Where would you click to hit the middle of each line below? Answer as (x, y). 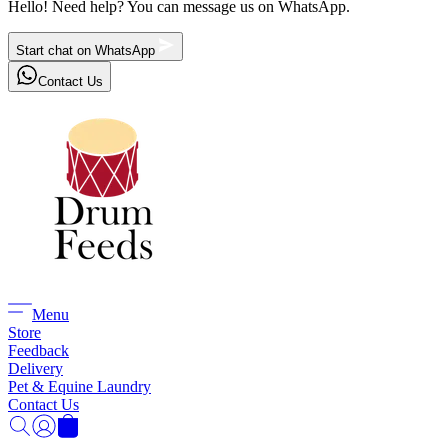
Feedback (38, 350)
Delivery (35, 368)
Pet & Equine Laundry (79, 386)
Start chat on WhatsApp (85, 50)
